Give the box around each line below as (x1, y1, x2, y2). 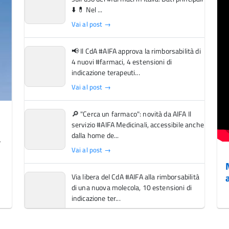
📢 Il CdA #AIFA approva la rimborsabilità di (71, 45, 201, 57)
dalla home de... (71, 129, 119, 141)
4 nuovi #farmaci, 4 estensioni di (71, 56, 172, 67)
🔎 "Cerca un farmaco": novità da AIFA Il (71, 108, 192, 120)
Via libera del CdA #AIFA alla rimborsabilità (71, 171, 199, 182)
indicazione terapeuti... (71, 66, 140, 78)
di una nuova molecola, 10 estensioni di (71, 181, 192, 193)
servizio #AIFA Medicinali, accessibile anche (71, 119, 204, 130)
